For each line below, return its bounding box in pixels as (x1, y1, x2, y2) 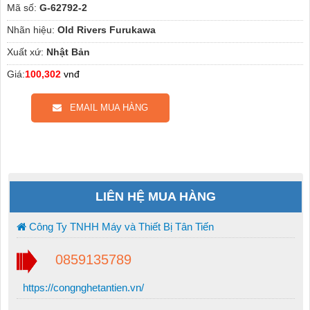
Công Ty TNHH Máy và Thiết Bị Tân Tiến (26, 221, 214, 233)
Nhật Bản (46, 46, 90, 58)
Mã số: (6, 2, 37, 14)
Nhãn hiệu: (6, 24, 55, 36)
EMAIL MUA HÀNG (61, 102, 148, 113)
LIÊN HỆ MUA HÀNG (95, 190, 216, 204)
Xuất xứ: (6, 46, 44, 58)
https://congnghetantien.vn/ (19, 281, 144, 293)
